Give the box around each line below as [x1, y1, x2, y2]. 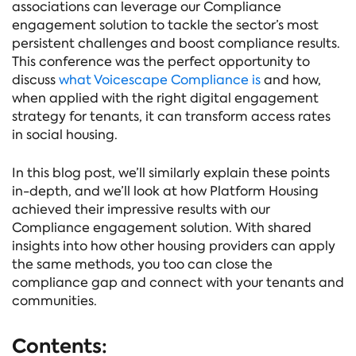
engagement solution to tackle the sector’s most [12, 16, 319, 33]
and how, [261, 71, 321, 88]
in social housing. [12, 126, 118, 143]
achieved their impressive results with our [12, 200, 270, 218]
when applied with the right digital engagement [12, 89, 319, 106]
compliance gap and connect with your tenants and [12, 273, 344, 291]
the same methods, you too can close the [12, 255, 273, 273]
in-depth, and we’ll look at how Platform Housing [12, 182, 319, 199]
